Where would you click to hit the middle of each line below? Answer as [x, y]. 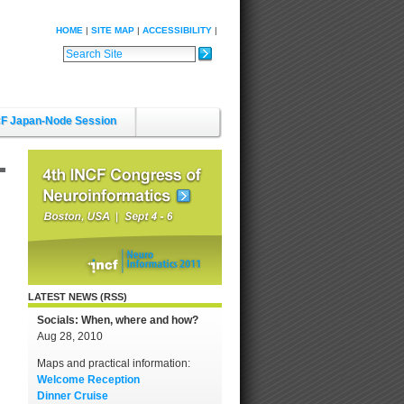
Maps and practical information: [114, 363]
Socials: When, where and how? [118, 320]
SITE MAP [113, 30]
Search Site [92, 52]
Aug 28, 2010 [70, 336]
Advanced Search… [114, 74]
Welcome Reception [88, 380]
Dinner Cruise [73, 396]
